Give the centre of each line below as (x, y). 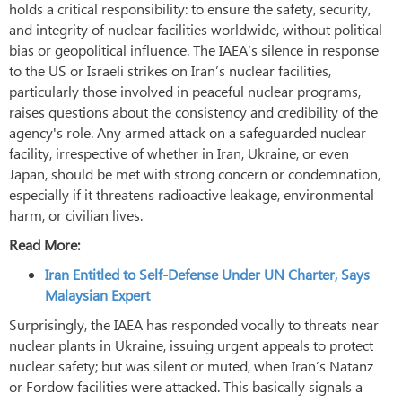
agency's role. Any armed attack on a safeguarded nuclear (188, 132)
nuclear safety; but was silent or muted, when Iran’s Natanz (191, 365)
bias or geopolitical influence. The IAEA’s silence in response (194, 49)
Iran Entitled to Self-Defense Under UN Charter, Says (207, 274)
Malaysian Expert (97, 294)
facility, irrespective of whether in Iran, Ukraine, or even (179, 153)
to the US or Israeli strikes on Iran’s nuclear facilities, (170, 70)
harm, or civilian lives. (76, 214)
